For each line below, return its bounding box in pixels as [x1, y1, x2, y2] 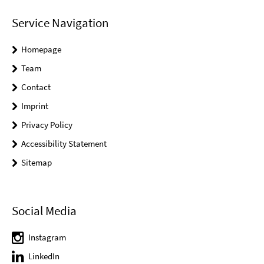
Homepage [21, 44, 61, 55]
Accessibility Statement [21, 138, 107, 150]
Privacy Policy [21, 119, 72, 131]
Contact [21, 81, 51, 93]
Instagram [28, 232, 66, 243]
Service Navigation [12, 15, 108, 31]
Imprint [21, 100, 48, 112]
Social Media [12, 203, 77, 219]
